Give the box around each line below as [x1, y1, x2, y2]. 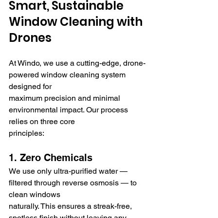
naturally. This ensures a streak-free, [9, 201, 134, 211]
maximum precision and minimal [9, 93, 122, 103]
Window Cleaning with [9, 13, 145, 30]
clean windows [9, 189, 62, 199]
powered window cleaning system [9, 70, 127, 79]
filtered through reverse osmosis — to [9, 178, 139, 187]
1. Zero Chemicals [9, 151, 92, 163]
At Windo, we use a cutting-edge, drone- [9, 58, 145, 68]
